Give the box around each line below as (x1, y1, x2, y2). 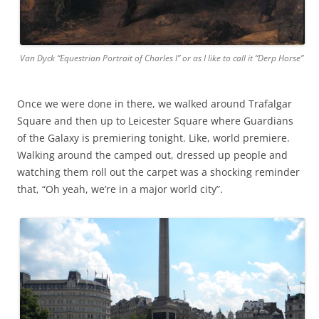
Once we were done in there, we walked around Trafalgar (17, 97, 292, 111)
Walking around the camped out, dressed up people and (17, 148, 288, 162)
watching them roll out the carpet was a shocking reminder (17, 165, 300, 179)
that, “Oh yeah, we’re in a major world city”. (17, 182, 223, 197)
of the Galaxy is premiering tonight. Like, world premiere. (17, 131, 290, 145)
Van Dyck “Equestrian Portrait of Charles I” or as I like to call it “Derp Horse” (20, 52, 303, 65)
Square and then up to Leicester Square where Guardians (17, 114, 293, 128)
